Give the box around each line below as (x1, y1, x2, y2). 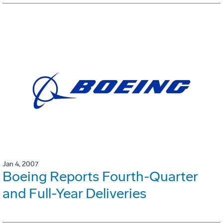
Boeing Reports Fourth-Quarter (2, 168, 198, 185)
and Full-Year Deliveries (2, 185, 146, 202)
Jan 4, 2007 (2, 160, 38, 169)
